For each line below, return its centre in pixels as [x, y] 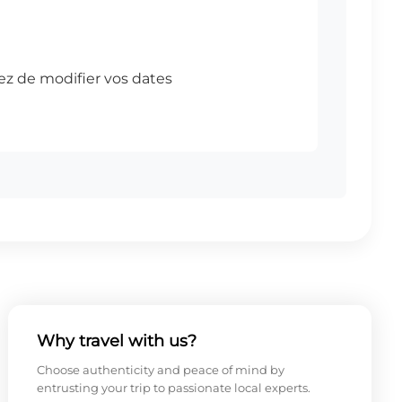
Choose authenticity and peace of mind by [160, 369]
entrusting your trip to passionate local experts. [173, 387]
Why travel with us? [116, 341]
